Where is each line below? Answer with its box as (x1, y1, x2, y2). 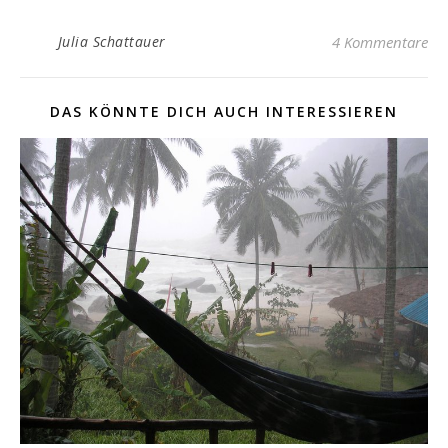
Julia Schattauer (57, 32, 166, 51)
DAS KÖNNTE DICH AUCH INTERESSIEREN (50, 102, 398, 121)
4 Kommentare (332, 32, 428, 52)
